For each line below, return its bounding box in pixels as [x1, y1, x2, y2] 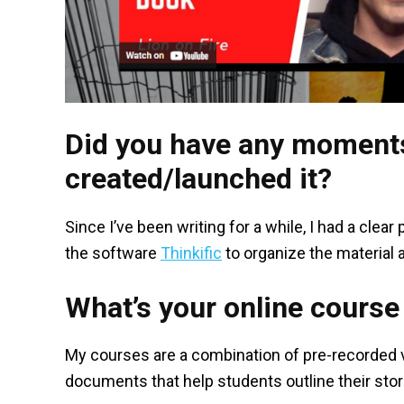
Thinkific [161, 243, 222, 262]
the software [65, 243, 161, 262]
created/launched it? [65, 161, 332, 197]
